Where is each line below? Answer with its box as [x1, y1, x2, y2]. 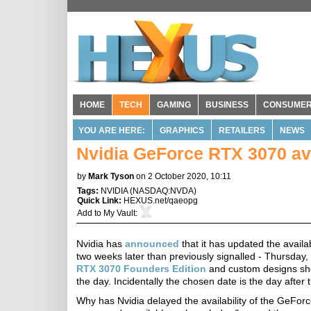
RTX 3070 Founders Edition [76, 263, 206, 274]
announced [125, 238, 179, 249]
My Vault [103, 208, 135, 218]
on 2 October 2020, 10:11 [136, 171, 231, 181]
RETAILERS [219, 126, 265, 135]
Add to [77, 208, 103, 218]
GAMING [157, 100, 191, 110]
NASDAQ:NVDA [133, 186, 194, 196]
